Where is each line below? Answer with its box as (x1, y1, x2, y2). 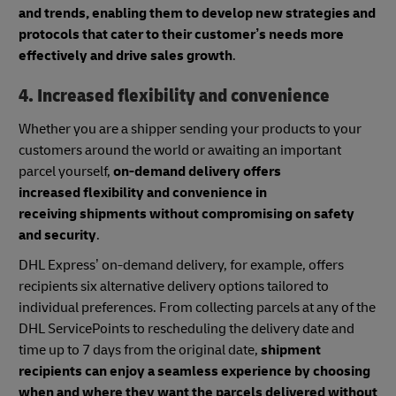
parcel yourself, (19, 163, 113, 181)
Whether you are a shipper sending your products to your (19, 120, 362, 139)
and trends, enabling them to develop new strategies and (19, 4, 376, 22)
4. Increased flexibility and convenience (19, 83, 330, 108)
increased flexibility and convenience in (19, 184, 267, 202)
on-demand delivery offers (113, 163, 281, 181)
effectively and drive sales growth (19, 46, 232, 65)
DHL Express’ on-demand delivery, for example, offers (19, 256, 344, 275)
